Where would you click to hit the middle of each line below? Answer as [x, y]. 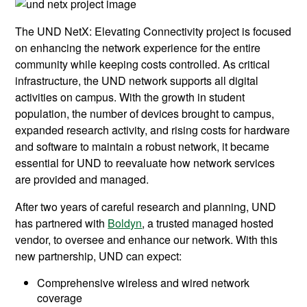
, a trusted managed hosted [208, 223]
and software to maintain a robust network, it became [143, 147]
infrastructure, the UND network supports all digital [137, 81]
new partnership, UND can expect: [99, 256]
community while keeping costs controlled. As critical [143, 64]
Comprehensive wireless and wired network [144, 283]
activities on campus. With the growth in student [130, 97]
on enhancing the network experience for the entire [138, 48]
